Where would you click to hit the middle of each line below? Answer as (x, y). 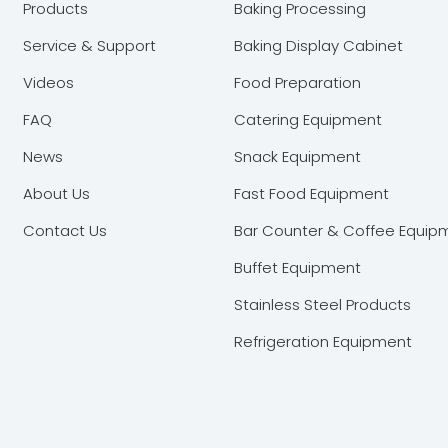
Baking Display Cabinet (318, 45)
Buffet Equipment (297, 267)
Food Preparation (297, 82)
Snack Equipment (297, 156)
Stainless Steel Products (322, 304)
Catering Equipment (307, 119)
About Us (57, 193)
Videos (49, 82)
